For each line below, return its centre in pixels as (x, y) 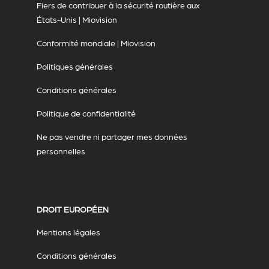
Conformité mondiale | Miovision (96, 43)
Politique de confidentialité (86, 113)
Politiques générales (74, 66)
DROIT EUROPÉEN (72, 209)
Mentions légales (68, 232)
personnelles (61, 151)
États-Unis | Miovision (77, 20)
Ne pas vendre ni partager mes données (112, 137)
